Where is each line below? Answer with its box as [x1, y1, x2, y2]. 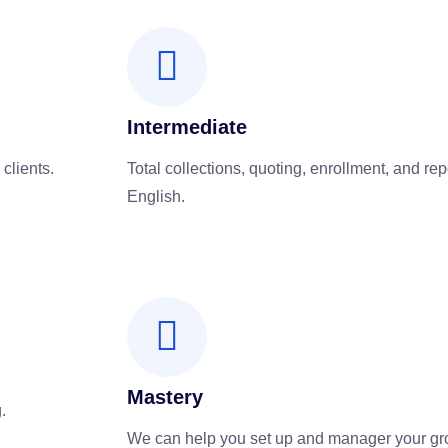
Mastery [127, 386, 203, 409]
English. [127, 188, 185, 206]
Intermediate [127, 116, 247, 139]
